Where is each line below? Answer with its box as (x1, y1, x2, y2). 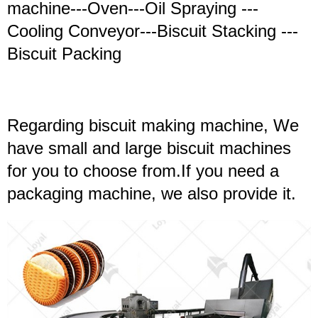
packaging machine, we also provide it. (7, 184, 296, 204)
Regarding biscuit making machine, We (7, 116, 299, 136)
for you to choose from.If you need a (7, 161, 279, 181)
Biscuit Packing (7, 44, 121, 64)
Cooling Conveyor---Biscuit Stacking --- (7, 21, 298, 41)
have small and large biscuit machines (7, 138, 291, 158)
